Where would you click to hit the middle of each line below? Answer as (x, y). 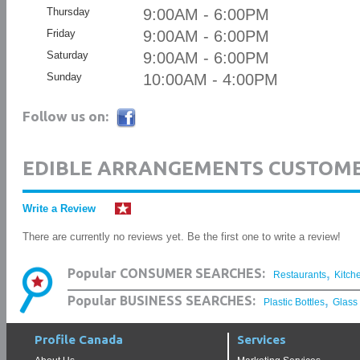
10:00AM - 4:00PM (210, 80)
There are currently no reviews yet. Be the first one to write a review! (181, 237)
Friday (61, 33)
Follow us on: (65, 116)
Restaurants (300, 275)
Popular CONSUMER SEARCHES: (166, 273)
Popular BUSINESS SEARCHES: (162, 301)
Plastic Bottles (294, 302)
